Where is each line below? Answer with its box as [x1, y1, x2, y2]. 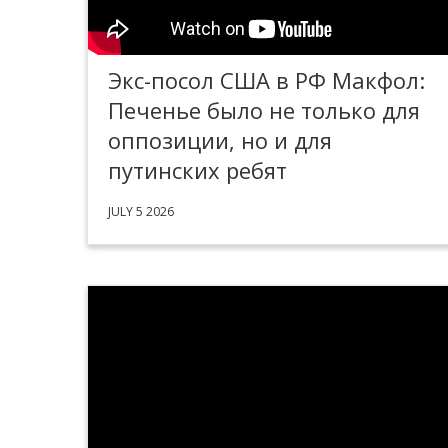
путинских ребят [108, 155, 287, 185]
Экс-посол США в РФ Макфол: [108, 65, 425, 95]
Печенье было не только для [108, 95, 420, 125]
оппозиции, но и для [108, 125, 332, 155]
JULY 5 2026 [108, 203, 174, 220]
